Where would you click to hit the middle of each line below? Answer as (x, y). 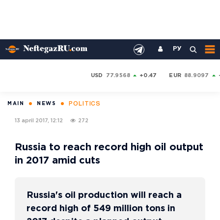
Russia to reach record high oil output (109, 147)
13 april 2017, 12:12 (39, 121)
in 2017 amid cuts (57, 161)
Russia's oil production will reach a (104, 195)
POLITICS (85, 104)
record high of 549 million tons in (101, 209)
